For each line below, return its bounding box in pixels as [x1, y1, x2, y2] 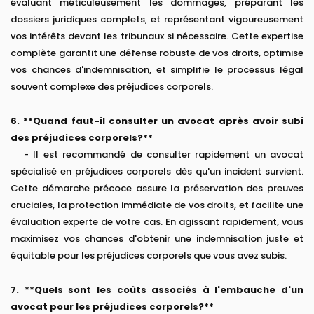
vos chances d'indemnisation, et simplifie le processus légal [11, 63, 303, 77]
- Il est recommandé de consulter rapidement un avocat [11, 148, 303, 162]
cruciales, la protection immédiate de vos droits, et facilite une [11, 198, 303, 212]
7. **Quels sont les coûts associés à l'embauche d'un [11, 283, 303, 297]
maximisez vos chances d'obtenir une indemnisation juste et [11, 232, 303, 246]
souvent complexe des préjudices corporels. [11, 80, 213, 94]
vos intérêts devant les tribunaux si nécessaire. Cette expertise [11, 29, 303, 43]
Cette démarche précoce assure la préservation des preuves [11, 182, 303, 196]
